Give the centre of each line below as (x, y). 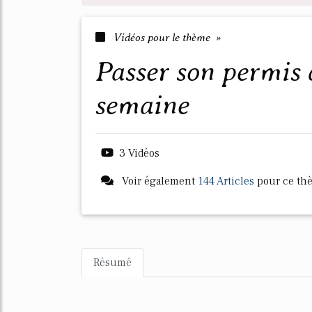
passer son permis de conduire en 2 (104, 71)
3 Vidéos (139, 153)
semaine (142, 105)
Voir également (158, 181)
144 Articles (226, 181)
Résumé (112, 263)
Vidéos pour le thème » (166, 37)
